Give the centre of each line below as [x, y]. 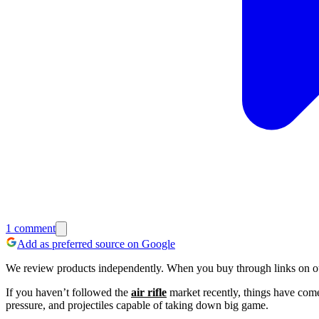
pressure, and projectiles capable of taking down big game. [137, 305]
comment [33, 228]
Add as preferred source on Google [96, 244]
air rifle [149, 292]
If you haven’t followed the [68, 292]
